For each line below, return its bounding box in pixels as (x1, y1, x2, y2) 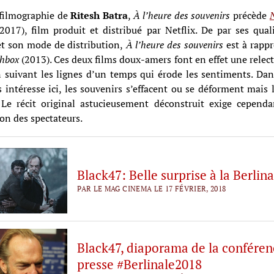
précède (230, 8, 270, 22)
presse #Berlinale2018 (77, 255, 202, 273)
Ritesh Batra (70, 8, 128, 22)
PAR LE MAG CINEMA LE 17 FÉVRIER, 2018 (77, 183, 226, 193)
